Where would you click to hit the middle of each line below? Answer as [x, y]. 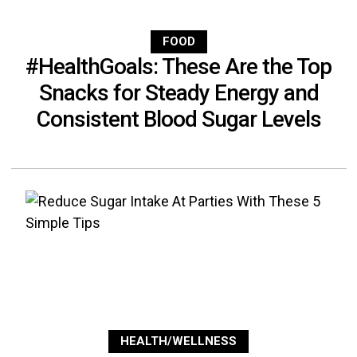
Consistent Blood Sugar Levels [178, 120]
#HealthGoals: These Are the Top [178, 67]
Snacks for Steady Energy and [178, 93]
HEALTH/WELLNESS [178, 341]
